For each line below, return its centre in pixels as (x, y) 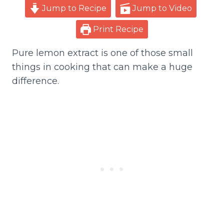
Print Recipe (117, 29)
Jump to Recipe (73, 8)
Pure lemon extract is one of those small (102, 53)
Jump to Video (161, 8)
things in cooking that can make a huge (102, 67)
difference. (37, 81)
